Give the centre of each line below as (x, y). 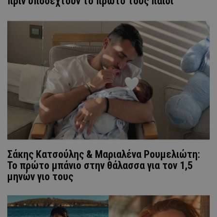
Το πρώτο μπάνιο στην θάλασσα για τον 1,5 (100, 166)
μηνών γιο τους (40, 177)
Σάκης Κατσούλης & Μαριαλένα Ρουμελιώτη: (104, 155)
